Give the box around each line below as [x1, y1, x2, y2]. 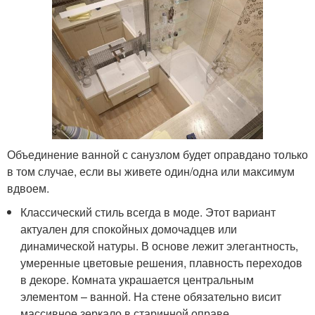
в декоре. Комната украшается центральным [20, 271, 255, 288]
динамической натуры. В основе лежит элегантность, [20, 238, 299, 255]
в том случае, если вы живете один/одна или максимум [7, 163, 295, 180]
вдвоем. [7, 180, 49, 197]
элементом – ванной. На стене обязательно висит [20, 288, 282, 305]
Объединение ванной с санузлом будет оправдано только [7, 146, 308, 163]
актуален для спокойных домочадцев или [20, 221, 238, 238]
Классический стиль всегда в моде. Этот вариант [20, 204, 276, 221]
